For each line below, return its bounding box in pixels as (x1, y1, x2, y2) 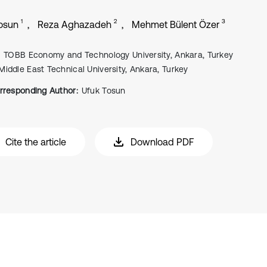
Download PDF (131, 136, 194, 147)
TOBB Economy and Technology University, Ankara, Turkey (4, 50, 234, 60)
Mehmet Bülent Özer (132, 19, 219, 30)
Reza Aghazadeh (38, 19, 111, 30)
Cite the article (5, 136, 66, 147)
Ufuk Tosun (81, 86, 126, 95)
